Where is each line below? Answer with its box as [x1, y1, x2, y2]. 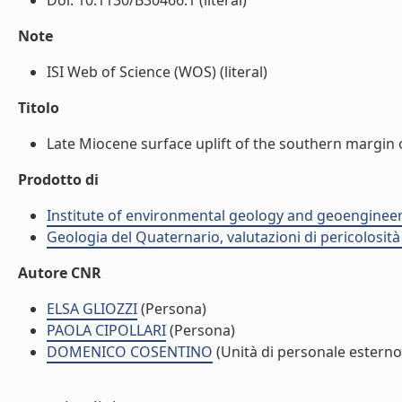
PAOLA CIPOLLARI [47, 320, 166, 340]
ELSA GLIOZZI [47, 299, 137, 319]
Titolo [18, 98, 59, 118]
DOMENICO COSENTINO [47, 342, 213, 362]
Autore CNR [18, 263, 101, 283]
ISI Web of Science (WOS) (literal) [47, 62, 267, 82]
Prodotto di [18, 170, 99, 189]
